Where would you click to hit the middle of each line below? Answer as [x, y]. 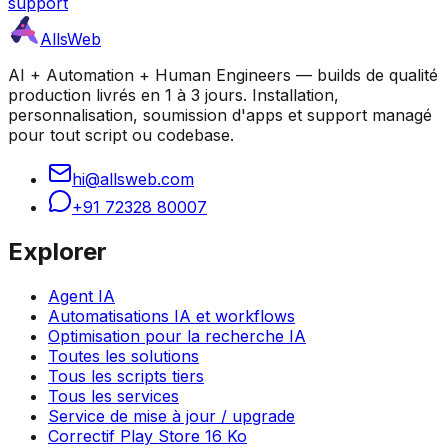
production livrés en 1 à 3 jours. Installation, [173, 95]
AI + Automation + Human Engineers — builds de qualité [223, 75]
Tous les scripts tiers [126, 376]
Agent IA [81, 296]
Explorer [57, 252]
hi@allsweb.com [133, 179]
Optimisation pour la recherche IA [177, 336]
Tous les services [113, 396]
